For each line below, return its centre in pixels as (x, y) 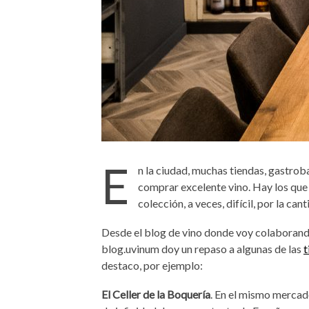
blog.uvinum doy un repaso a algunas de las (202, 249)
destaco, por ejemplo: (152, 265)
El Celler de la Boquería (156, 294)
